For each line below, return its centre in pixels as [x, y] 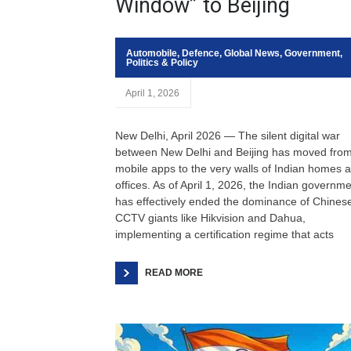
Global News [252, 53]
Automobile [152, 53]
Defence [201, 53]
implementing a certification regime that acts [224, 234]
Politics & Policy [162, 63]
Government [312, 53]
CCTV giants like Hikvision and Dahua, [210, 218]
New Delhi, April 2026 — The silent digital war [228, 136]
